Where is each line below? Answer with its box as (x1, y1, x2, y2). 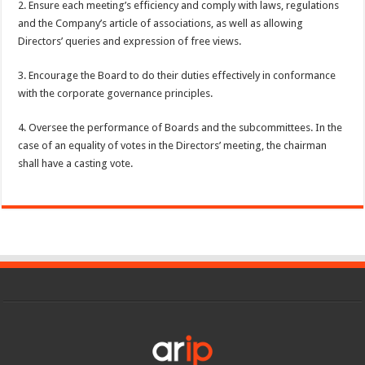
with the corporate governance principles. (18, 87, 213, 99)
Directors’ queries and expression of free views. (18, 35, 242, 47)
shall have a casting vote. (18, 157, 134, 169)
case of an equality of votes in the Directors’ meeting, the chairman (18, 139, 328, 152)
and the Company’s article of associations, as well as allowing (18, 17, 304, 29)
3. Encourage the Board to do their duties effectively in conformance (18, 69, 336, 81)
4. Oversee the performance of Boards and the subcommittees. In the (18, 121, 343, 134)
